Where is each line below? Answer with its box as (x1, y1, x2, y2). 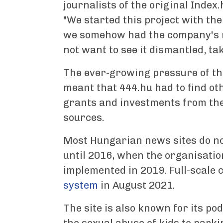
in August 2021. (98, 179, 175, 191)
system (63, 179, 98, 191)
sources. (63, 111, 105, 123)
